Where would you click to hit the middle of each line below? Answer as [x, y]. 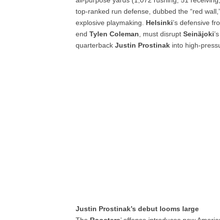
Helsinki [160, 23]
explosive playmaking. [111, 23]
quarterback [96, 45]
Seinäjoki [199, 34]
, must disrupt [161, 34]
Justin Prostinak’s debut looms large [137, 209]
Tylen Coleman [114, 34]
